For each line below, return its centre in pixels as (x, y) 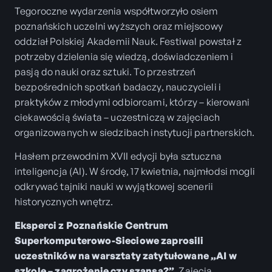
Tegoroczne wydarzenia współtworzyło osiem (117, 11)
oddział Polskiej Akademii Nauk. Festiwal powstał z (128, 41)
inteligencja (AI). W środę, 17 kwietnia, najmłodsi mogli (135, 171)
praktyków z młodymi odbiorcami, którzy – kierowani (132, 102)
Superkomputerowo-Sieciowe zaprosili (109, 241)
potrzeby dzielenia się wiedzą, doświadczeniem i (124, 56)
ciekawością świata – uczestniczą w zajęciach (117, 117)
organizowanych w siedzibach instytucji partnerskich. (135, 132)
